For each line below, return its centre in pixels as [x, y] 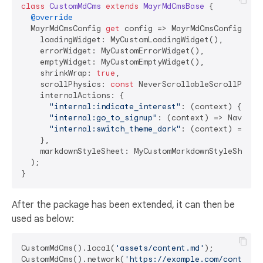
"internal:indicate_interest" [115, 107]
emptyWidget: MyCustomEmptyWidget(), [113, 62]
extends [122, 6]
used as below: [43, 219]
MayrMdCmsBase [174, 6]
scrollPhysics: [66, 85]
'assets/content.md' [160, 248]
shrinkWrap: [59, 73]
